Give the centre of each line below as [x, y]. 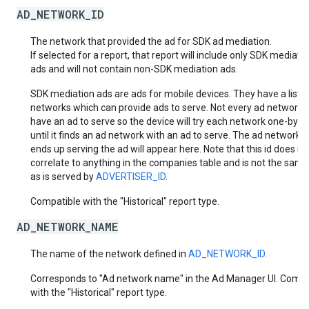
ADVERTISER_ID [131, 177]
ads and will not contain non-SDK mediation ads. [134, 69]
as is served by [63, 177]
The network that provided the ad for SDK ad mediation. [151, 41]
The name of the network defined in [109, 254]
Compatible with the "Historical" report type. [125, 201]
